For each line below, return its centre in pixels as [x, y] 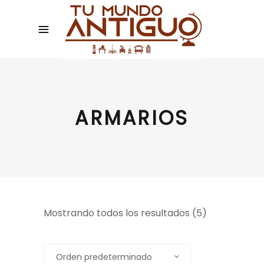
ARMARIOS [132, 118]
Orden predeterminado [104, 257]
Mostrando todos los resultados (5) [125, 213]
